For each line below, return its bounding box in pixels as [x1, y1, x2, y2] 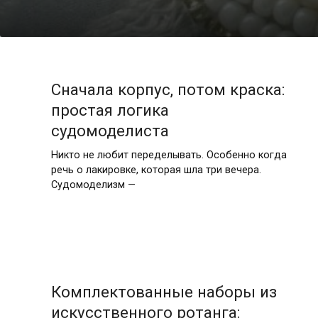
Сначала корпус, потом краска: [50, 79, 285, 99]
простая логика [50, 100, 169, 119]
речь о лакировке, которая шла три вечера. [50, 163, 261, 176]
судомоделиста [50, 121, 169, 140]
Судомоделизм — [50, 178, 136, 191]
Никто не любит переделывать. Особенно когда [50, 148, 287, 161]
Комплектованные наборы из [50, 283, 277, 302]
